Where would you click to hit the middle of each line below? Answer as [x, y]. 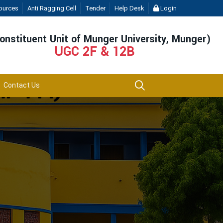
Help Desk [129, 8]
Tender [95, 8]
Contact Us [22, 85]
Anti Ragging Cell [52, 8]
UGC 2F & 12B [95, 52]
